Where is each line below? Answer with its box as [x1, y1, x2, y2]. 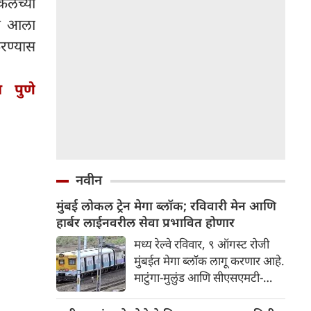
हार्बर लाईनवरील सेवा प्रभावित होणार [56, 214, 235, 230]
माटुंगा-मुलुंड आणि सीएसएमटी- [134, 269, 263, 285]
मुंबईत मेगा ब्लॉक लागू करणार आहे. [134, 253, 285, 269]
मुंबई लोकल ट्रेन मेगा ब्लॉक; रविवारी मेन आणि [56, 197, 276, 214]
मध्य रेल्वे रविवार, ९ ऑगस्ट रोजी [134, 236, 269, 252]
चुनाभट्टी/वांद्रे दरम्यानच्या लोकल [134, 286, 267, 302]
